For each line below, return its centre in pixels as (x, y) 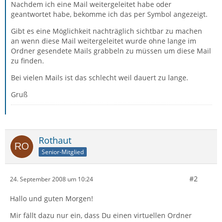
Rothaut (55, 140)
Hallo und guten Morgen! (52, 198)
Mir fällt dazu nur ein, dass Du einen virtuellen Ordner (101, 215)
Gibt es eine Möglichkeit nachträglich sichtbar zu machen (107, 31)
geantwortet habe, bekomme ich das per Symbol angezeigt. (109, 14)
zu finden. (28, 61)
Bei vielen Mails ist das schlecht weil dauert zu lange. (100, 78)
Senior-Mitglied (63, 152)
